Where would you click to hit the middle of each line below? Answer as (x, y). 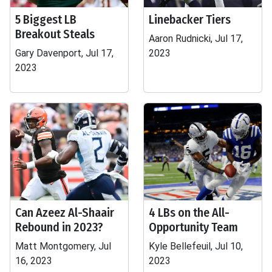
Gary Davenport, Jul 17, (64, 53)
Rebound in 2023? (59, 227)
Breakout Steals (55, 34)
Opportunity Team (193, 227)
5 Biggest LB (46, 19)
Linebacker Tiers (190, 19)
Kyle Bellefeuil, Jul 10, (196, 246)
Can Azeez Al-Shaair (65, 212)
